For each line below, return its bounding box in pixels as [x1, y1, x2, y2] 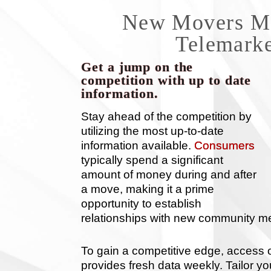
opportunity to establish [81, 197, 202, 210]
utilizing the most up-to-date [81, 125, 224, 137]
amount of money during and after [81, 168, 257, 181]
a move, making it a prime [81, 183, 215, 195]
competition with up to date [81, 73, 252, 88]
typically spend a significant [81, 154, 224, 166]
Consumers [194, 139, 255, 152]
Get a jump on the [81, 59, 194, 74]
